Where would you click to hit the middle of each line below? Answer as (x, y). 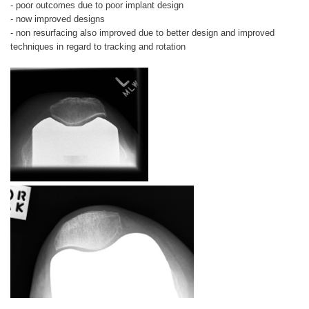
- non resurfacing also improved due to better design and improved (142, 32)
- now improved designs (58, 19)
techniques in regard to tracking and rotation (98, 46)
